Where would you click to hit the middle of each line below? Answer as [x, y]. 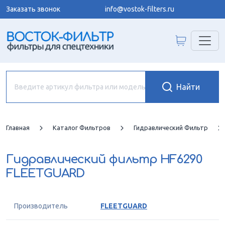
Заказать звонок [33, 9]
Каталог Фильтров [82, 128]
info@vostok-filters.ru [140, 9]
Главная [18, 128]
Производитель [41, 206]
